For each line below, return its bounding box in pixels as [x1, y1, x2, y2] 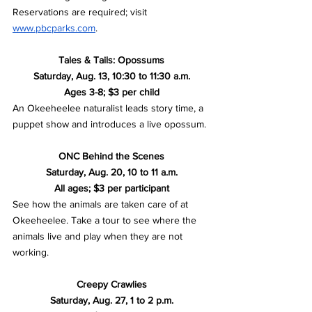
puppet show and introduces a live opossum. [13, 118, 206, 130]
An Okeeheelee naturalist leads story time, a [13, 102, 206, 114]
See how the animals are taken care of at [13, 198, 191, 210]
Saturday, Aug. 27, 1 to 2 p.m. [49, 294, 173, 306]
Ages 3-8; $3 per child [63, 86, 159, 97]
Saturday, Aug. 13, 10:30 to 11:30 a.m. [33, 70, 190, 81]
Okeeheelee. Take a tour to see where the [13, 214, 199, 226]
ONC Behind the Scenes [58, 150, 164, 162]
